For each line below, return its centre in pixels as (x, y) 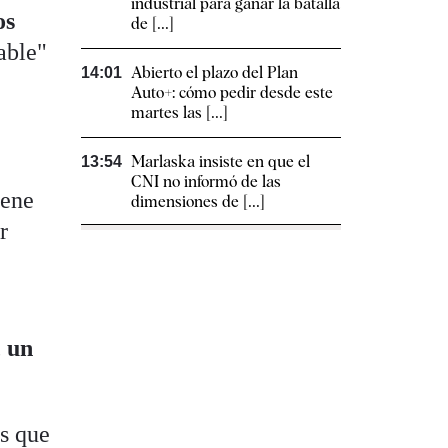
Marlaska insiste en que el (220, 162)
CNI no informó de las (206, 182)
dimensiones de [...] (198, 202)
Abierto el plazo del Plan (214, 73)
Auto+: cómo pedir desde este (232, 93)
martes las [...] (179, 113)
